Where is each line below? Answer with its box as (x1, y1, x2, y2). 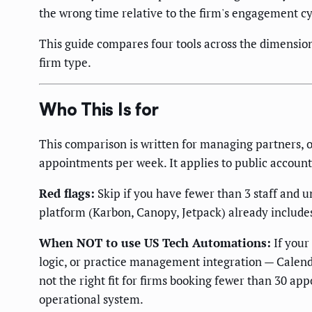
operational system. (39, 290, 143, 307)
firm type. (39, 54, 91, 71)
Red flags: (39, 185, 95, 201)
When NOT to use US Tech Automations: (39, 234, 271, 251)
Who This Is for (39, 99, 159, 120)
